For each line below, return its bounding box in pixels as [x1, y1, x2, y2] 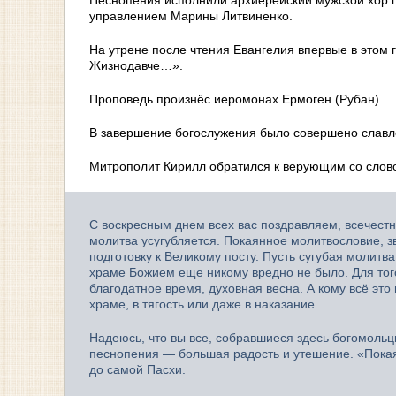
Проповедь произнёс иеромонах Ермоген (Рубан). [89, 91, 383, 106]
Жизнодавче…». [89, 57, 183, 72]
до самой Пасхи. [89, 362, 186, 377]
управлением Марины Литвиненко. [89, 8, 293, 23]
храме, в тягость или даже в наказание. [89, 296, 318, 311]
